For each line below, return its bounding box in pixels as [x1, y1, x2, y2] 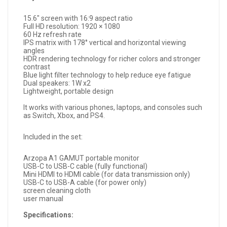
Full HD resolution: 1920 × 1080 [23, 22, 120, 31]
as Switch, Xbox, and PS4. [23, 111, 105, 120]
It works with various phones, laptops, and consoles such [23, 103, 202, 112]
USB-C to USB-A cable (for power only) [23, 178, 146, 187]
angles [23, 47, 45, 55]
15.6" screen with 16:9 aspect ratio [23, 14, 133, 23]
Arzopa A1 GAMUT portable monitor [23, 154, 139, 163]
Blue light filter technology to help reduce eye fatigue [23, 71, 191, 80]
